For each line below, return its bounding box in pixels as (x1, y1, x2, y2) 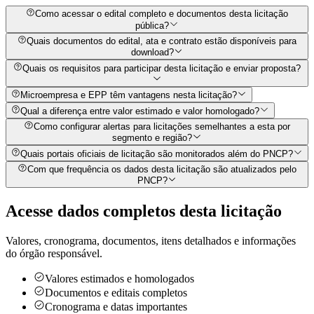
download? (130, 47, 174, 58)
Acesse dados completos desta (6, 202, 221, 221)
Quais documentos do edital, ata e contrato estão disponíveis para (27, 35, 297, 46)
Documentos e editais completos (45, 287, 187, 299)
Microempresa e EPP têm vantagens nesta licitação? (20, 90, 238, 101)
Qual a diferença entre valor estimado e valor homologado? (20, 105, 260, 116)
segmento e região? (112, 132, 193, 144)
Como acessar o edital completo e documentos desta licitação (35, 8, 289, 20)
